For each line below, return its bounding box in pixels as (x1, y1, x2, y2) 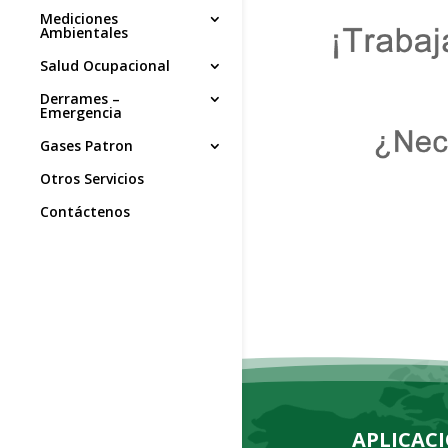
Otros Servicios (40, 169, 144, 189)
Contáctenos (40, 202, 130, 222)
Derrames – (40, 89, 120, 109)
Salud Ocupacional (40, 56, 170, 76)
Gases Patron (40, 136, 133, 156)
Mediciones (40, 9, 118, 29)
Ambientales (40, 23, 128, 43)
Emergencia (40, 103, 122, 123)
